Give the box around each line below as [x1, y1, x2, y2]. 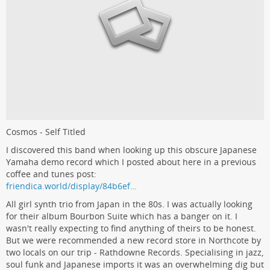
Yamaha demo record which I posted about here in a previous [6, 156, 256, 168]
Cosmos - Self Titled [6, 126, 86, 138]
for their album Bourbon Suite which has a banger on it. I [6, 210, 237, 222]
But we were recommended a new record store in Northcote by [6, 234, 261, 246]
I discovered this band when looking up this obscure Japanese [6, 144, 257, 156]
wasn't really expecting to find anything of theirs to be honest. [6, 222, 256, 234]
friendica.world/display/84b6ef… [6, 180, 137, 192]
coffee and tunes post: [6, 168, 96, 180]
